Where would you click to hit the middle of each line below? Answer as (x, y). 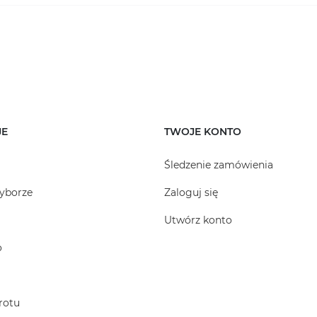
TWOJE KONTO (203, 132)
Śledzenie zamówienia (219, 165)
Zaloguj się (191, 192)
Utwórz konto (198, 220)
